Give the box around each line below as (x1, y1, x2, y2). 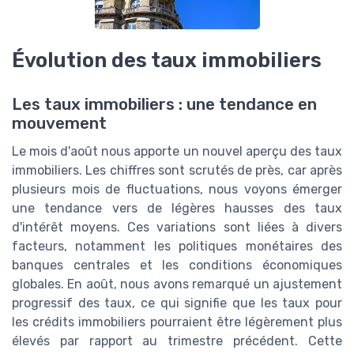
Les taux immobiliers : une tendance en (12, 94, 317, 114)
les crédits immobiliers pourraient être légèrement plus (12, 314, 342, 330)
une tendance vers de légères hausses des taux (12, 200, 342, 216)
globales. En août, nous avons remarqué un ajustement (12, 276, 342, 292)
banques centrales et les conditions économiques (12, 257, 342, 273)
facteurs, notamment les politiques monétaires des (12, 238, 342, 254)
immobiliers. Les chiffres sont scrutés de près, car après (12, 162, 342, 178)
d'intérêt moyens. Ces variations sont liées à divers (12, 219, 342, 235)
